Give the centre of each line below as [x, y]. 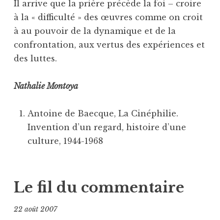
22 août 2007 [35, 209]
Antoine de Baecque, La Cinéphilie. [103, 114]
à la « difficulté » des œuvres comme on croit [108, 17]
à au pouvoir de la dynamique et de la [95, 31]
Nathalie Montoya [46, 86]
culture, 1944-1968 [65, 141]
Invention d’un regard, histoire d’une [107, 127]
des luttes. [35, 59]
